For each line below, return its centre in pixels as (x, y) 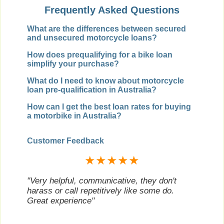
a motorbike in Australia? (74, 115)
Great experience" (61, 200)
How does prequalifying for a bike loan (100, 54)
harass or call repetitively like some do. (100, 190)
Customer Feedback (65, 140)
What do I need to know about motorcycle (105, 80)
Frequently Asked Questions (112, 10)
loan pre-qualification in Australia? (92, 89)
